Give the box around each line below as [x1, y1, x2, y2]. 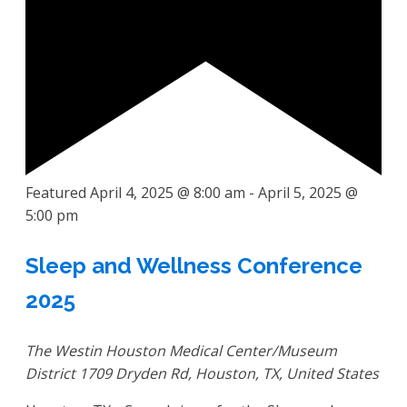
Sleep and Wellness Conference [25, 252, 362, 279]
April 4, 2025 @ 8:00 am [90, 182, 245, 203]
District [25, 362, 79, 383]
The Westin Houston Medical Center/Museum [25, 340, 337, 361]
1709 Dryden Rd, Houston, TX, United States [79, 362, 379, 383]
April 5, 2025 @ [258, 182, 358, 203]
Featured [25, 182, 86, 203]
